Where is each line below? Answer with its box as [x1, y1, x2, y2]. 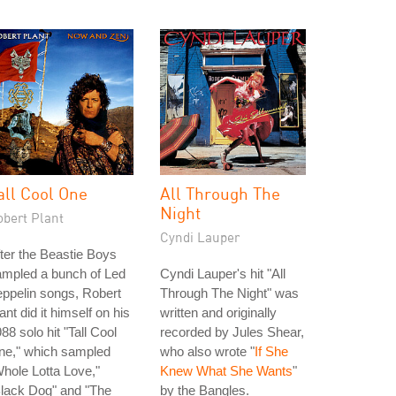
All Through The [160, 183, 280, 203]
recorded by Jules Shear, [160, 324, 304, 339]
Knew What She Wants [160, 363, 293, 378]
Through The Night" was [160, 286, 299, 301]
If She [255, 344, 288, 359]
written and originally [160, 305, 277, 320]
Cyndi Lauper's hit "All [160, 266, 286, 281]
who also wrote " [160, 344, 255, 359]
